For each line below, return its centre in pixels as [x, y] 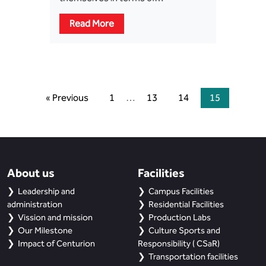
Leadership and [46, 191]
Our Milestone [45, 230]
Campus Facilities [181, 191]
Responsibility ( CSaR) [179, 243]
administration [35, 204]
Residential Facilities [186, 204]
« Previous [67, 98]
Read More [92, 23]
